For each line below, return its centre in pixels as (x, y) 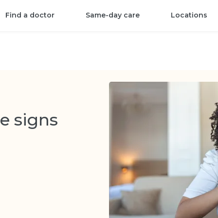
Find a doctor (30, 15)
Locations (189, 15)
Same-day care (113, 15)
